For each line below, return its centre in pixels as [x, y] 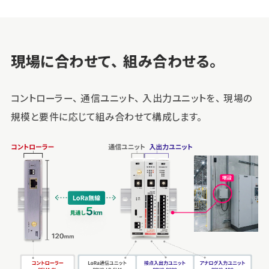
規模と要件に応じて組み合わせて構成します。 [108, 117]
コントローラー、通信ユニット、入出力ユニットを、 [117, 99]
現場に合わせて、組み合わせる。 [116, 62]
